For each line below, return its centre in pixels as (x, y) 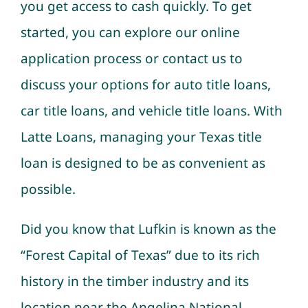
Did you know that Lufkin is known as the (148, 229)
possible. (48, 189)
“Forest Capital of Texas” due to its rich (140, 255)
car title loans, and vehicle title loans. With (151, 110)
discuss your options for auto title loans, (145, 84)
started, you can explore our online (130, 32)
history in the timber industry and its (134, 281)
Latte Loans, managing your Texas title (141, 136)
